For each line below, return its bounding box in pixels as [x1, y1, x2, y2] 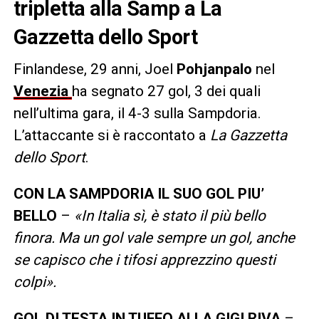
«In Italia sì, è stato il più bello [73, 206, 266, 224]
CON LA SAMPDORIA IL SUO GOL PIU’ [13, 184, 264, 202]
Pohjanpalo [176, 60, 252, 78]
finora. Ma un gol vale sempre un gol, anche [13, 229, 295, 246]
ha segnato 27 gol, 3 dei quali [71, 82, 261, 100]
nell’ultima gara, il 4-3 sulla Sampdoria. [13, 104, 261, 122]
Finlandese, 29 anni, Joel [13, 60, 177, 78]
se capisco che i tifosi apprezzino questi [13, 251, 276, 268]
